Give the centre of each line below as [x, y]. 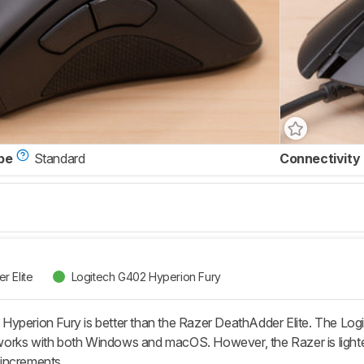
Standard [59, 159]
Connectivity [320, 159]
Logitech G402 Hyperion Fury [146, 276]
